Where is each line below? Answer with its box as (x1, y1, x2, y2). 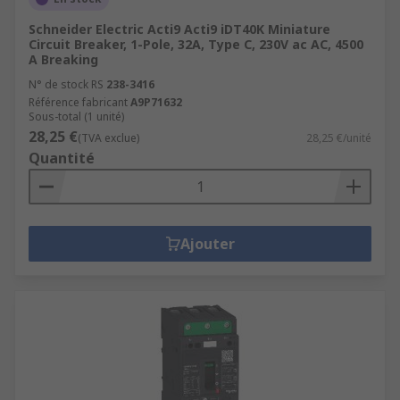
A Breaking (29, 51, 98, 68)
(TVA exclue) (78, 130, 139, 146)
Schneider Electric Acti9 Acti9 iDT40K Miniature (29, 21, 330, 37)
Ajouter (179, 234, 235, 254)
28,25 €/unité (306, 130, 371, 146)
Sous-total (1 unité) (29, 109, 124, 124)
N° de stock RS (29, 77, 104, 92)
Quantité (29, 148, 95, 168)
